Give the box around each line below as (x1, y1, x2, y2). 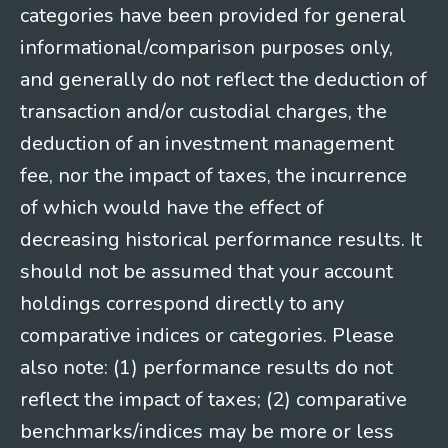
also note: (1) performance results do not (20, 353, 393, 381)
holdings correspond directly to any (20, 289, 344, 317)
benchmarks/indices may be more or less (20, 417, 394, 445)
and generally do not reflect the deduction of (20, 65, 427, 93)
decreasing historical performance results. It (20, 225, 422, 253)
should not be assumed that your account (20, 257, 393, 285)
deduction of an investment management (20, 129, 394, 157)
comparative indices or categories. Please (20, 321, 394, 349)
